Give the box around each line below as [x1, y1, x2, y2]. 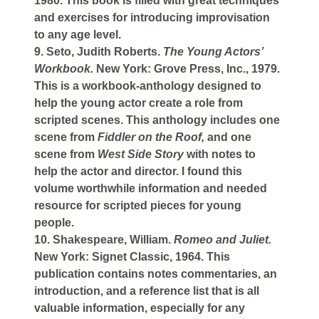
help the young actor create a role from [34, 97, 243, 110]
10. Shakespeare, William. [34, 234, 174, 246]
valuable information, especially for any [34, 302, 245, 315]
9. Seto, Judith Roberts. [34, 46, 163, 58]
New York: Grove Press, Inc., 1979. [96, 63, 280, 75]
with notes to [187, 148, 256, 161]
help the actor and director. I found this [34, 165, 242, 178]
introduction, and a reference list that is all [34, 285, 259, 298]
